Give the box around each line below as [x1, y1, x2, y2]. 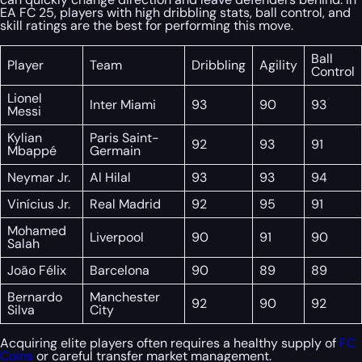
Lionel [7, 90, 42, 107]
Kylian [7, 129, 42, 147]
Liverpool [90, 229, 144, 246]
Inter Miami [90, 96, 156, 114]
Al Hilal [90, 169, 131, 187]
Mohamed [7, 222, 66, 240]
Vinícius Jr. [7, 196, 70, 213]
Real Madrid [90, 196, 161, 213]
